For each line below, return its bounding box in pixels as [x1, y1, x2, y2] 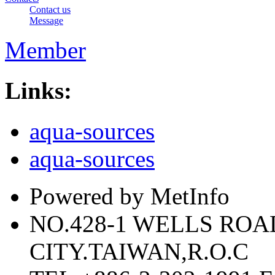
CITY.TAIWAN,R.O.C [29, 238, 249, 265]
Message [29, 15, 63, 26]
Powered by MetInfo [29, 183, 230, 210]
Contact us [29, 4, 71, 15]
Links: [5, 77, 72, 104]
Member [5, 36, 86, 63]
